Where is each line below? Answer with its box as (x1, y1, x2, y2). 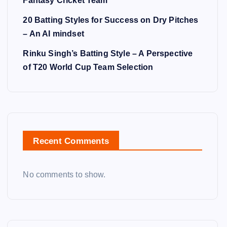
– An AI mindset (23, 29, 84, 38)
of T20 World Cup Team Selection (23, 63, 154, 71)
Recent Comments (33, 136, 109, 146)
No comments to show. (23, 170, 106, 179)
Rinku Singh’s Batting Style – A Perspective (23, 49, 193, 58)
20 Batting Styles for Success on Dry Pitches (23, 16, 199, 24)
